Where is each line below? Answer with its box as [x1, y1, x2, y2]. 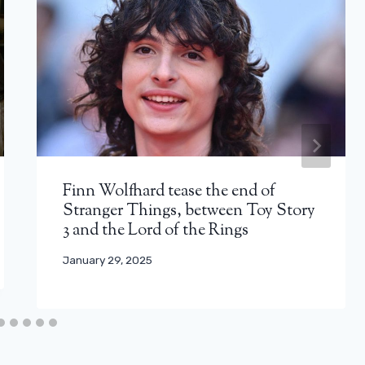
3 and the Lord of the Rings [63, 218, 249, 243]
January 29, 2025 [63, 253, 153, 267]
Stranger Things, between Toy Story [63, 199, 316, 223]
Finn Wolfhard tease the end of [63, 179, 276, 204]
